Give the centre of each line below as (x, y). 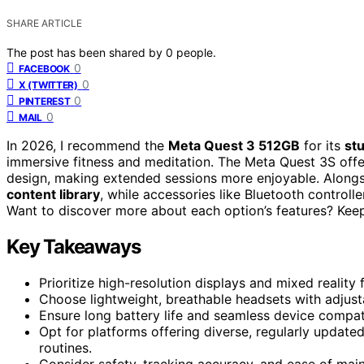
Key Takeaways (74, 246)
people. (196, 52)
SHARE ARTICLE (44, 23)
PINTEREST (45, 101)
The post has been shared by (86, 52)
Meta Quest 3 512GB (234, 145)
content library (53, 194)
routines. (65, 347)
